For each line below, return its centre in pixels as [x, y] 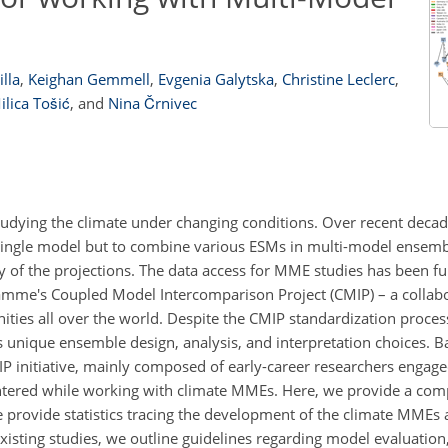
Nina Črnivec [152, 103]
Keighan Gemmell [88, 79]
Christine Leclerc [338, 79]
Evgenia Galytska [215, 79]
